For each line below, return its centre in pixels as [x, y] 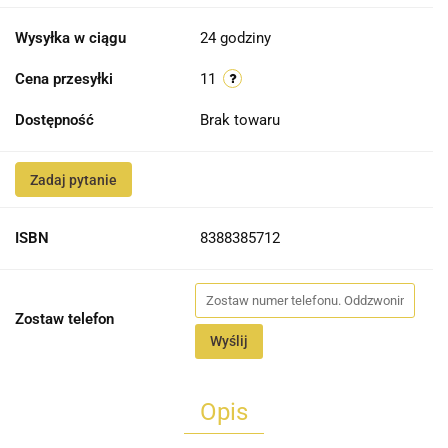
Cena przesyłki [64, 79]
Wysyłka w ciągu [70, 38]
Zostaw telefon [64, 319]
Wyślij [229, 341]
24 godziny [235, 38]
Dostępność [54, 120]
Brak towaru [242, 120]
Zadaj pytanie [73, 180]
